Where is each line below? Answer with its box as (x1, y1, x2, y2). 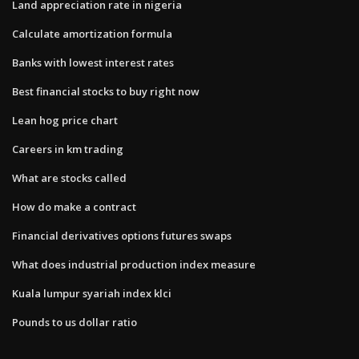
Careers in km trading (12, 141, 123, 156)
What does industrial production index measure (12, 256, 256, 272)
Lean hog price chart (12, 112, 118, 127)
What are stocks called (12, 170, 127, 185)
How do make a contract (12, 199, 136, 214)
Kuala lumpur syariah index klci (12, 285, 171, 301)
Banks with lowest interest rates (12, 54, 174, 70)
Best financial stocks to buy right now (12, 83, 200, 99)
